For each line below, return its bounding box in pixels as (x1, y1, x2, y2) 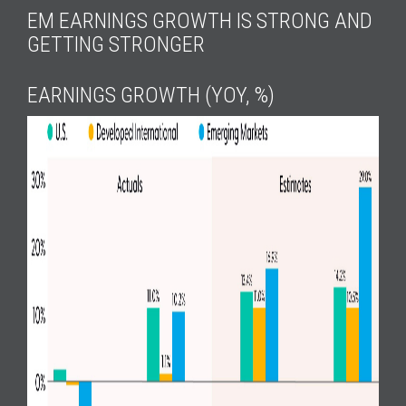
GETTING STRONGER (27, 32, 205, 58)
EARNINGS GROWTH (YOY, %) (27, 82, 275, 109)
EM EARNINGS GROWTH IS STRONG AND (27, 8, 372, 34)
